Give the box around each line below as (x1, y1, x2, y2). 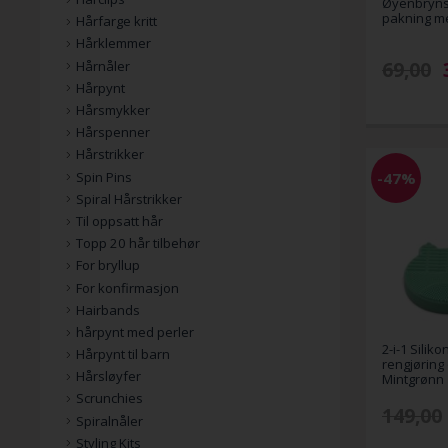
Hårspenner (76, 123, 150, 142)
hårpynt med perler (76, 322, 194, 341)
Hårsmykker (76, 101, 150, 120)
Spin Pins (76, 167, 132, 186)
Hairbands (76, 300, 140, 319)
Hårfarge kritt (76, 12, 157, 31)
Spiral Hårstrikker (76, 189, 182, 208)
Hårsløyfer (76, 367, 141, 386)
